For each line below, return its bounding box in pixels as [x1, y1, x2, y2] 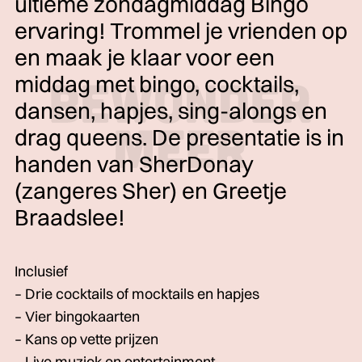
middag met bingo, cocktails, [15, 70, 299, 98]
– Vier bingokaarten [15, 307, 140, 326]
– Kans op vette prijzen [15, 330, 158, 348]
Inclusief [15, 262, 68, 280]
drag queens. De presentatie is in [15, 124, 344, 151]
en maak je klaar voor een [15, 44, 275, 71]
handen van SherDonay [15, 150, 254, 178]
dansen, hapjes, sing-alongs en [15, 97, 327, 124]
